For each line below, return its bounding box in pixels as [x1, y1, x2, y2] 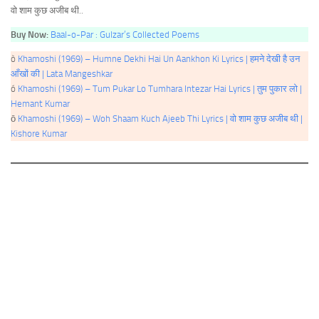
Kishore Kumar [11, 128, 67, 140]
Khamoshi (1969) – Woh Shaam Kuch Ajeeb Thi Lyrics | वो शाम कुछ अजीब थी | [18, 113, 303, 125]
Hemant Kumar [11, 98, 70, 110]
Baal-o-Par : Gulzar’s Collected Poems [51, 29, 199, 41]
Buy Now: [11, 29, 48, 41]
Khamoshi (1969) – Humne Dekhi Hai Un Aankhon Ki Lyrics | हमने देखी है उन [18, 53, 300, 65]
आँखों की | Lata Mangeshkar [11, 68, 113, 80]
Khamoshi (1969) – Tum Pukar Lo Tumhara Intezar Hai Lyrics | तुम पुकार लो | [18, 83, 302, 95]
